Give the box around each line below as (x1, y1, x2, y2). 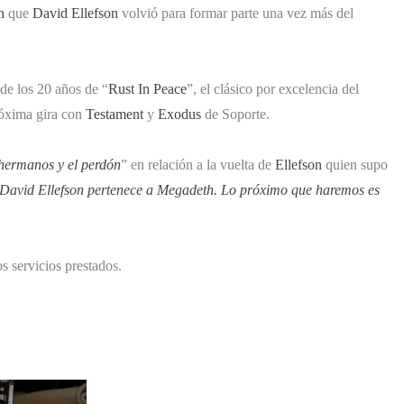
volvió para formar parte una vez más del (118, 5, 353, 21)
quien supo (322, 156, 388, 172)
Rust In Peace (108, 80, 187, 96)
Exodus (158, 106, 201, 122)
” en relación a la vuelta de (121, 156, 275, 172)
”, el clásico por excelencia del (187, 80, 359, 96)
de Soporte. (201, 106, 270, 122)
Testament (86, 106, 143, 122)
